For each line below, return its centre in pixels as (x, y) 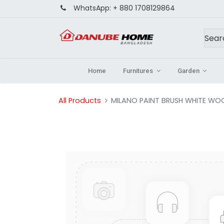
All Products (80, 100)
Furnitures (138, 71)
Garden (188, 71)
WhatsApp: (92, 8)
